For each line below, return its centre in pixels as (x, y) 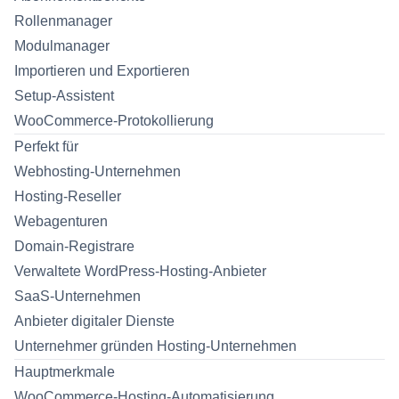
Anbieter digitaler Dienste (94, 321)
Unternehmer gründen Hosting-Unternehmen (155, 346)
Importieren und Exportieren (102, 71)
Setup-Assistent (64, 96)
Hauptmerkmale (65, 372)
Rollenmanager (63, 21)
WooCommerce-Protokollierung (114, 121)
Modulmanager (62, 46)
